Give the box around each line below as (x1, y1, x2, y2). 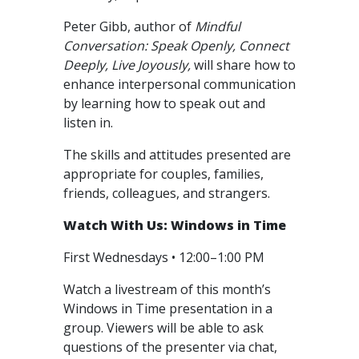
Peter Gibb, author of (63, 18, 195, 35)
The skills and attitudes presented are (63, 146, 291, 163)
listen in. (63, 114, 116, 131)
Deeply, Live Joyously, (63, 56, 194, 74)
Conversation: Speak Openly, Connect (63, 37, 289, 54)
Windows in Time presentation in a (63, 300, 272, 317)
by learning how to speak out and (63, 95, 265, 112)
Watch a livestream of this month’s (63, 280, 271, 298)
